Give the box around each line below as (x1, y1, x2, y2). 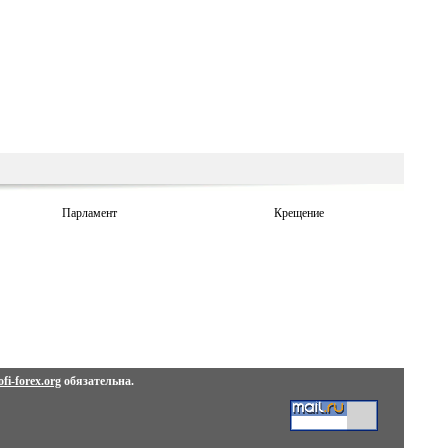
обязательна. (60, 374, 134, 388)
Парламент (61, 206, 117, 220)
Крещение (273, 206, 324, 220)
